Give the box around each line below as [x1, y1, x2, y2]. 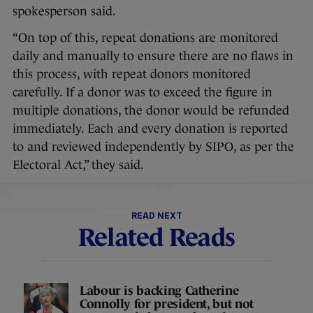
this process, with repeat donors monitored [13, 67, 251, 82]
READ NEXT [131, 210, 182, 221]
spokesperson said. [13, 4, 119, 19]
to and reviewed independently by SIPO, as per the [13, 140, 294, 154]
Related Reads [78, 223, 235, 252]
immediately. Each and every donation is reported [13, 122, 288, 136]
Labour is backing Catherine [80, 283, 239, 298]
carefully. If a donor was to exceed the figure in [13, 85, 272, 100]
